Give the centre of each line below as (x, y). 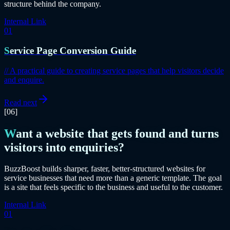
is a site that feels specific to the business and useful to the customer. (113, 187)
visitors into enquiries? (64, 147)
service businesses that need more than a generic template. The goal (113, 178)
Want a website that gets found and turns (10, 133)
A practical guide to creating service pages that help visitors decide (117, 70)
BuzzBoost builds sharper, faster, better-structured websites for (105, 169)
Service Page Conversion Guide (73, 50)
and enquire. (24, 80)
